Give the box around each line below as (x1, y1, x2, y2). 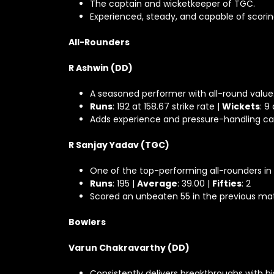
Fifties (212, 177, 242, 190)
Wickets (222, 100, 260, 113)
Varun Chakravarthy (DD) (68, 242, 190, 254)
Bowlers (68, 216, 106, 228)
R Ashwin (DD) (68, 62, 133, 74)
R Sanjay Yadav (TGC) (68, 139, 169, 151)
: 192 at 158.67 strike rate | (113, 100, 222, 113)
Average (137, 177, 177, 190)
